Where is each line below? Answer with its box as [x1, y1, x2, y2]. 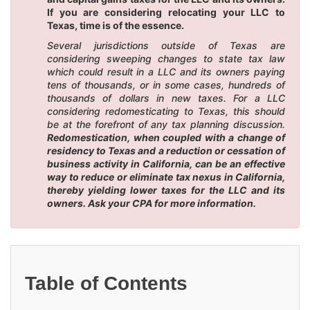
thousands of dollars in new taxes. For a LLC [47, 91, 285, 104]
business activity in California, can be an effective [47, 157, 285, 170]
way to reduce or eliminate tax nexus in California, [47, 170, 285, 183]
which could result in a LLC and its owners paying [47, 65, 285, 77]
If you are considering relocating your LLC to [47, 6, 285, 18]
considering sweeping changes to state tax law [47, 52, 285, 64]
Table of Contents [25, 272, 188, 294]
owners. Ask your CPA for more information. [47, 197, 256, 209]
